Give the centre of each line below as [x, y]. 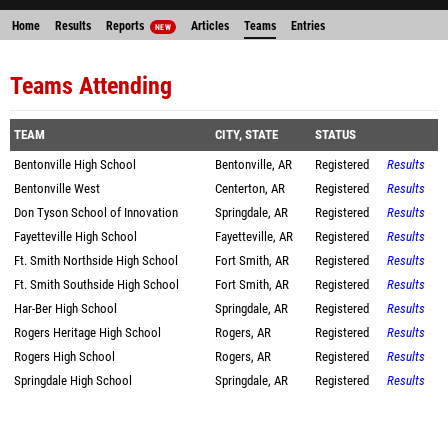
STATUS [335, 134]
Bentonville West [57, 188]
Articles [209, 26]
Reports [126, 26]
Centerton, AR [250, 188]
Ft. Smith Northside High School [96, 260]
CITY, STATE [246, 134]
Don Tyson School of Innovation [96, 212]
